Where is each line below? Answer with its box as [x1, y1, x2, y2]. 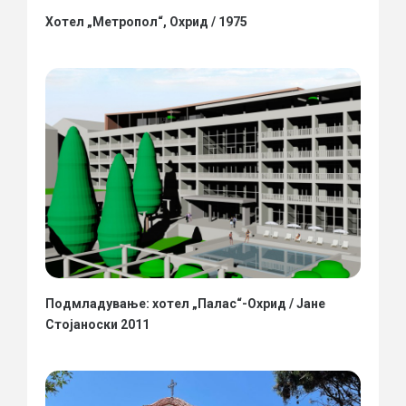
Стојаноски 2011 [45, 317, 150, 333]
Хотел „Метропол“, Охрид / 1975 [45, 14, 247, 30]
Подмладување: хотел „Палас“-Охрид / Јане [45, 296, 325, 312]
